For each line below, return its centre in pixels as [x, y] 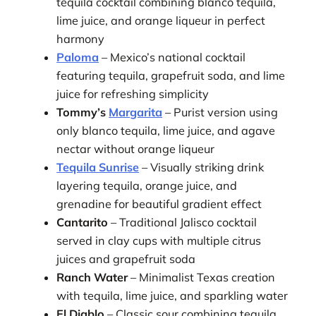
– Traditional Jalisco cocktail [183, 222]
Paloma [78, 57]
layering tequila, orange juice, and [147, 185]
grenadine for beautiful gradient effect [159, 203]
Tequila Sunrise [98, 167]
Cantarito [83, 222]
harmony [81, 38]
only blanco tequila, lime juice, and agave [166, 130]
